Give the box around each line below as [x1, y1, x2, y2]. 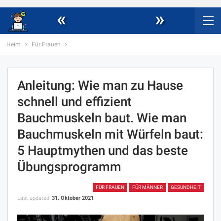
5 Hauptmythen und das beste [17, 143, 188, 158]
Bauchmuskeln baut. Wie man [17, 110, 186, 125]
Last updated [17, 195, 51, 201]
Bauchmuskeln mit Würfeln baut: [17, 127, 203, 142]
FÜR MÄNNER [132, 184, 163, 190]
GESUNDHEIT [171, 184, 201, 190]
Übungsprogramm [17, 159, 121, 174]
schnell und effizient [17, 94, 132, 109]
